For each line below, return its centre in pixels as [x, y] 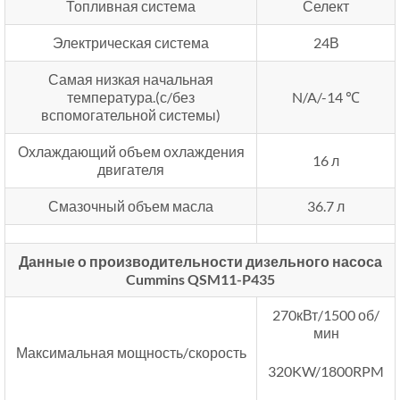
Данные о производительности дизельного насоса [200, 261]
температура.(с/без [131, 96]
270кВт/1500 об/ [326, 314]
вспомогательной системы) [131, 114]
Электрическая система [131, 42]
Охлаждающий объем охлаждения [131, 151]
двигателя [131, 169]
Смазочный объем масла [131, 205]
